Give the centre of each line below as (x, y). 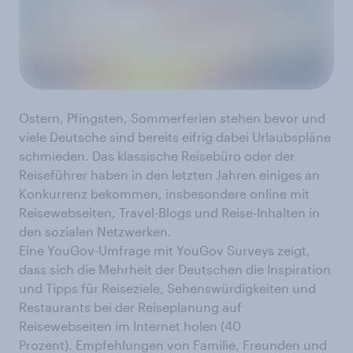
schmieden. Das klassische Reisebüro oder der (157, 156)
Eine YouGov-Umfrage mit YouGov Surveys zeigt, (165, 251)
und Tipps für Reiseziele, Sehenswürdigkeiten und (167, 288)
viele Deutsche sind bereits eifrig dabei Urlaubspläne (175, 137)
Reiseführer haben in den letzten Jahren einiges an (169, 175)
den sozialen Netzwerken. (95, 232)
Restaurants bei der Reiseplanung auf (130, 307)
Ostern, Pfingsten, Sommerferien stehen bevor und (172, 118)
